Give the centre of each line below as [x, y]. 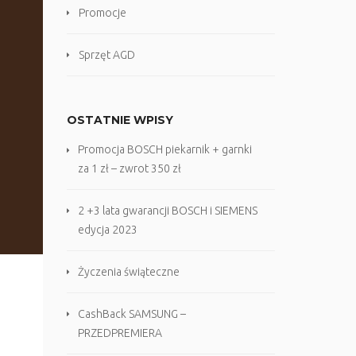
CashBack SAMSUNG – [132, 314]
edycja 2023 [107, 230]
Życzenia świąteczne [128, 272]
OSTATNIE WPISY [120, 120]
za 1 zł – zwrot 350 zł [129, 168]
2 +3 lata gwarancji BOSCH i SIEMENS [167, 211]
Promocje [102, 13]
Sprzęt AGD [106, 55]
